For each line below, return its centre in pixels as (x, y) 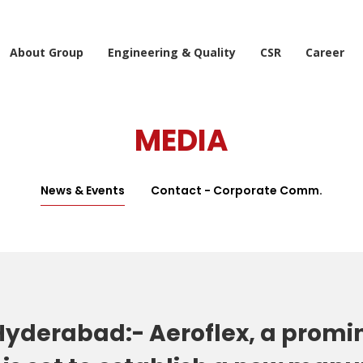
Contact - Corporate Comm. (237, 191)
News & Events (83, 191)
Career (325, 52)
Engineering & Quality (172, 52)
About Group (47, 52)
